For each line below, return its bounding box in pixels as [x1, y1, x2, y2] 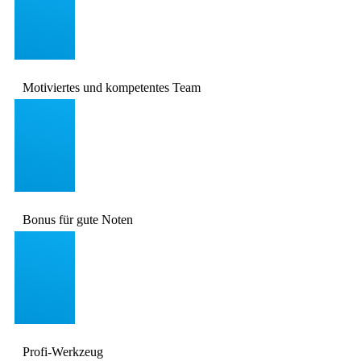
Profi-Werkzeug [23, 344, 103, 359]
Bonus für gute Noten [23, 212, 133, 226]
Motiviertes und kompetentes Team [23, 80, 201, 94]
